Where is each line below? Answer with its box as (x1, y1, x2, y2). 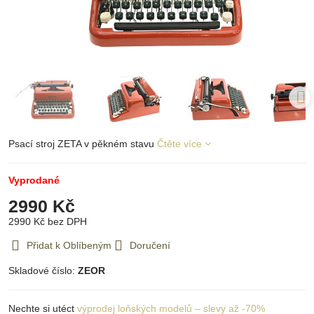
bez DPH (48, 216, 87, 228)
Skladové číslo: (8, 265, 78, 277)
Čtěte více (157, 138, 202, 150)
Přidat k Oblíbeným (27, 240, 111, 252)
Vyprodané (8, 175, 60, 186)
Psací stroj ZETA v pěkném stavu (8, 138, 157, 150)
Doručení (130, 240, 170, 252)
